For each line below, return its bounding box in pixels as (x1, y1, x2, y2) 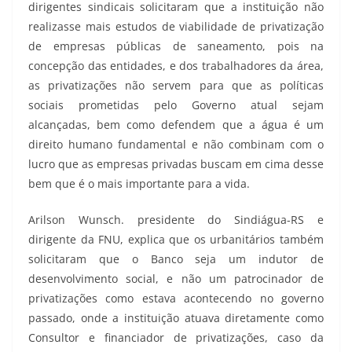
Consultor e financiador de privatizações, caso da (28, 329, 324, 345)
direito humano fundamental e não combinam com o (28, 136, 324, 152)
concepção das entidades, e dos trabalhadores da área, (28, 57, 324, 73)
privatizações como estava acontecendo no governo (28, 290, 324, 306)
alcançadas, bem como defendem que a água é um (28, 116, 324, 132)
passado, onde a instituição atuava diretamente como (28, 310, 324, 325)
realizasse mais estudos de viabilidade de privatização (28, 18, 324, 34)
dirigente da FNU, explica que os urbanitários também (28, 231, 324, 247)
